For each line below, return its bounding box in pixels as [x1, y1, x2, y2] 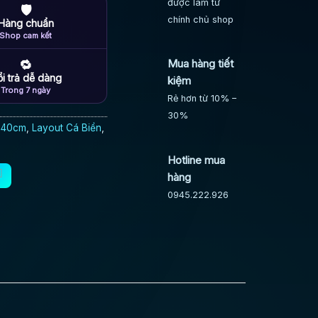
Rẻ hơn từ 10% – [168, 93, 237, 104]
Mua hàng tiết [168, 57, 234, 71]
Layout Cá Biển [32, 121, 102, 133]
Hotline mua [168, 153, 226, 167]
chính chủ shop [168, 13, 234, 25]
